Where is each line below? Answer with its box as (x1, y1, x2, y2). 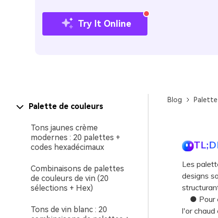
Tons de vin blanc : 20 (31, 205, 107, 214)
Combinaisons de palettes (31, 164, 124, 173)
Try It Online (78, 18, 131, 29)
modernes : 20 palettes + (31, 133, 120, 142)
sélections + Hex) (31, 183, 93, 193)
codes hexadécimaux (31, 143, 104, 152)
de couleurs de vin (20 (31, 174, 109, 183)
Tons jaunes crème (31, 123, 98, 132)
